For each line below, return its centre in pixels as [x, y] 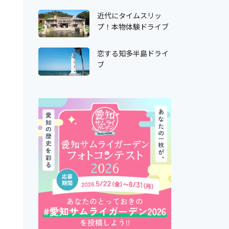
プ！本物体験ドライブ [133, 26]
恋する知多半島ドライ [133, 53]
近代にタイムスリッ [129, 15]
